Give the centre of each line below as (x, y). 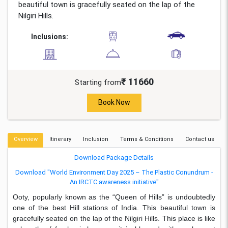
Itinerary (60, 139)
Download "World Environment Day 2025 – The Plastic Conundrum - (114, 172)
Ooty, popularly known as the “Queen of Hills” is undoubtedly (114, 197)
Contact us (200, 139)
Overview (25, 139)
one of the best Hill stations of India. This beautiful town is (114, 207)
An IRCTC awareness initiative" (114, 182)
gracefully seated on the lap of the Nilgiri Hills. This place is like (114, 218)
